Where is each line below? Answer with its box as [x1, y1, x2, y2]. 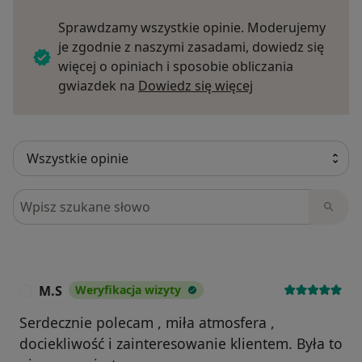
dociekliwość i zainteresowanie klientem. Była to [19, 334, 343, 354]
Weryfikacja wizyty [75, 282, 181, 298]
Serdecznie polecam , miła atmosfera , [19, 313, 275, 333]
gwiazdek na [58, 77, 138, 95]
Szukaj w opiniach [12, 189, 129, 208]
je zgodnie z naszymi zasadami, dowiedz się [58, 38, 324, 57]
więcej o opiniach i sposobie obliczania [58, 57, 293, 76]
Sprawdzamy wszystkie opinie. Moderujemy [58, 19, 326, 37]
